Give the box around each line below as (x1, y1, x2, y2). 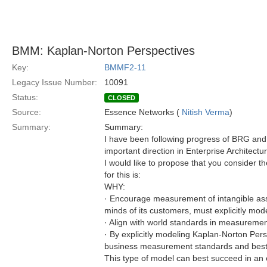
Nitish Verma (182, 107, 229, 117)
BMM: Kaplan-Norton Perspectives (12, 44, 195, 57)
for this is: (104, 170, 141, 179)
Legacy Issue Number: (12, 77, 97, 87)
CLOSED (108, 94, 135, 101)
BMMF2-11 (104, 63, 146, 72)
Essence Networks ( (104, 107, 182, 117)
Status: (12, 92, 38, 102)
